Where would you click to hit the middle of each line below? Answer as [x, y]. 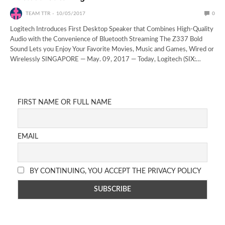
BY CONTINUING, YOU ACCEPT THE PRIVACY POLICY [115, 171]
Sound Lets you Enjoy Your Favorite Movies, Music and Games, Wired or [112, 49]
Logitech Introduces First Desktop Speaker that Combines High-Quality [112, 29]
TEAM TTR [38, 13]
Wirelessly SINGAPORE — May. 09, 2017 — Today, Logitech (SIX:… [106, 59]
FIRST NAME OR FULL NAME [65, 102]
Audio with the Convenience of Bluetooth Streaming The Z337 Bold [106, 39]
